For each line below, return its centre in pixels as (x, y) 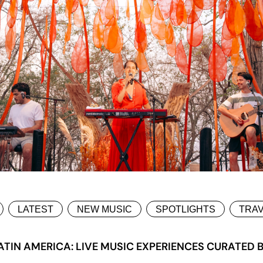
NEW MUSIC (104, 210)
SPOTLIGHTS (186, 210)
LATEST (36, 210)
